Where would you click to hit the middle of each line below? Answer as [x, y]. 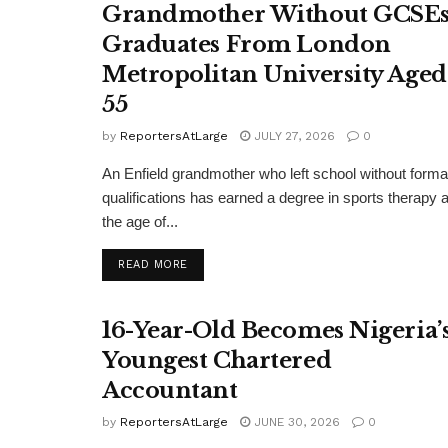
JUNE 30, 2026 [295, 422]
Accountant [170, 391]
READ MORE [153, 265]
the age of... [140, 222]
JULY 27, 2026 [292, 136]
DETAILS [211, 264]
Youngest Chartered [217, 361]
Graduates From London [246, 45]
